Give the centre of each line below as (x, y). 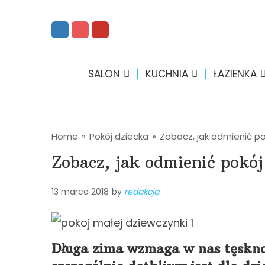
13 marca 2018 (80, 192)
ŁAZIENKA (235, 74)
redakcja (142, 192)
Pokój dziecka (119, 136)
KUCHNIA (167, 74)
